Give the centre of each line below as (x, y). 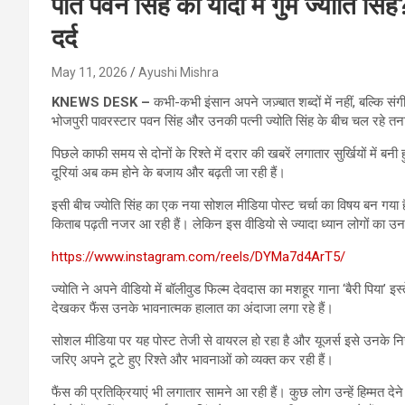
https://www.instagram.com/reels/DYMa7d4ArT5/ (198, 256)
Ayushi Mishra (179, 72)
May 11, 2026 (89, 72)
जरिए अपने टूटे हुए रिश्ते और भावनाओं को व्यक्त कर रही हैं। (193, 359)
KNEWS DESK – (103, 102)
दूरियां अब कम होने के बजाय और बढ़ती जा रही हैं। (169, 172)
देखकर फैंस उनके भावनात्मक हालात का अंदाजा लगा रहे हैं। (193, 308)
